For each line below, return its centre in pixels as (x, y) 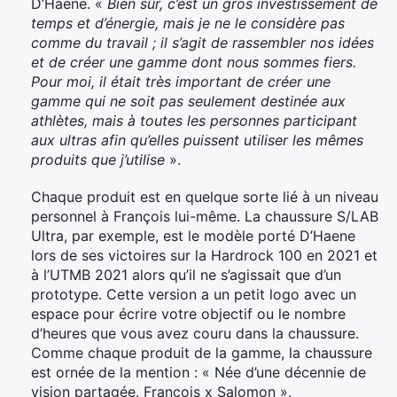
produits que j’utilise (98, 160)
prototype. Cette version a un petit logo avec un (194, 295)
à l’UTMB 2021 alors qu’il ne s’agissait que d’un (186, 275)
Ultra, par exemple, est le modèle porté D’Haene (193, 236)
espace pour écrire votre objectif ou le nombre (188, 314)
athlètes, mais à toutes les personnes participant (194, 121)
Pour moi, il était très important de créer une (181, 82)
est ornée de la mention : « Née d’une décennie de (198, 373)
